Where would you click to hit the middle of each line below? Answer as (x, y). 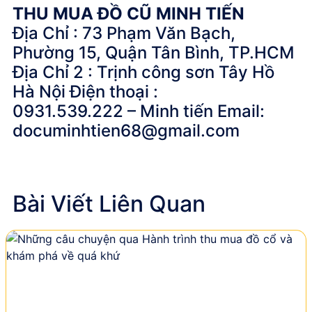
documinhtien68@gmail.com (126, 131)
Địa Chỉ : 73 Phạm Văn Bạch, (124, 33)
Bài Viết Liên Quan (109, 204)
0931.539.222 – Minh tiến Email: (139, 111)
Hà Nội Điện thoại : (85, 92)
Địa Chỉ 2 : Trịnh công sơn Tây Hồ (143, 72)
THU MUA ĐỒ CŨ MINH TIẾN (128, 14)
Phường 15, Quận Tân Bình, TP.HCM (154, 53)
